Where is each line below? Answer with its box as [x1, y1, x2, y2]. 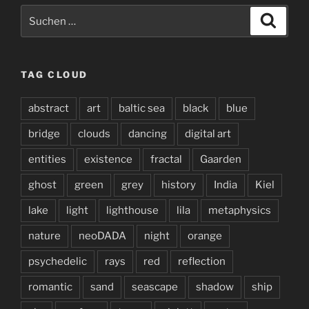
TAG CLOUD [21, 69, 88, 81]
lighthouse [106, 203, 159, 217]
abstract [28, 101, 69, 114]
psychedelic [28, 255, 87, 268]
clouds [78, 127, 110, 140]
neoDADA [79, 229, 126, 242]
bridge [28, 127, 60, 140]
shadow [196, 280, 234, 293]
